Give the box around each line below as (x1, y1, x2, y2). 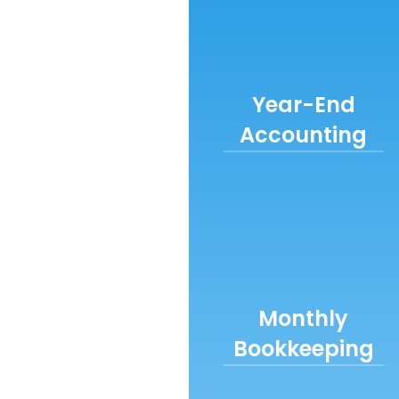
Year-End (251, 90, 355, 119)
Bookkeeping (232, 334, 374, 363)
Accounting (240, 120, 368, 150)
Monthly (258, 304, 349, 333)
